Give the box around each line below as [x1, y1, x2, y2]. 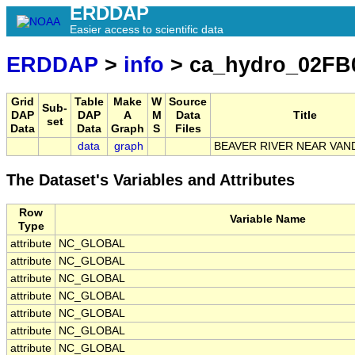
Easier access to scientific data [70, 23, 223, 36]
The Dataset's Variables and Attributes [6, 171, 295, 189]
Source [169, 96, 207, 109]
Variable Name [230, 213, 306, 226]
